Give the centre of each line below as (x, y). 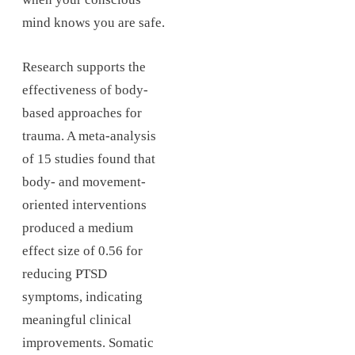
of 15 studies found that (89, 158)
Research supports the (84, 67)
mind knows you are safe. (94, 22)
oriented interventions (84, 204)
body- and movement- (84, 181)
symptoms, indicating (82, 296)
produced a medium (78, 227)
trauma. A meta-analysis (89, 136)
